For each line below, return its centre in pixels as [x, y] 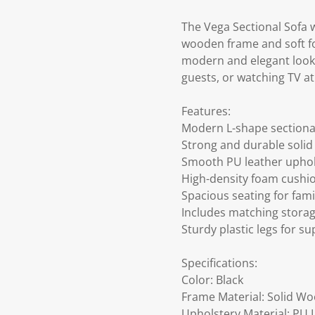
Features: [206, 111]
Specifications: [219, 263]
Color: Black [212, 280]
